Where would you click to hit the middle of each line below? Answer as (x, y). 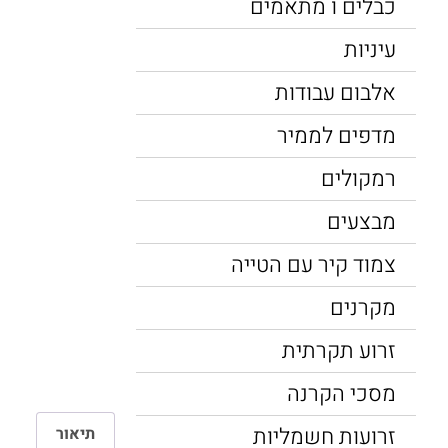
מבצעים (361, 222)
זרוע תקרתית (339, 351)
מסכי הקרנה (341, 394)
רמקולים (358, 179)
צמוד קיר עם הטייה (313, 265)
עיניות (370, 50)
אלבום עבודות (335, 93)
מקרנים (363, 308)
